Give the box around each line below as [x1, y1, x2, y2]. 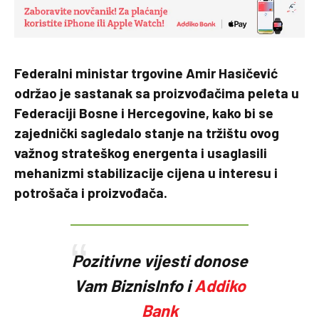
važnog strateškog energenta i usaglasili [14, 145, 267, 162]
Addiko [194, 275, 246, 296]
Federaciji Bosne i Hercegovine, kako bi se [14, 105, 273, 122]
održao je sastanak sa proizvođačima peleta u [14, 85, 299, 102]
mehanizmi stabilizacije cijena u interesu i [14, 164, 278, 182]
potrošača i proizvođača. [14, 184, 167, 202]
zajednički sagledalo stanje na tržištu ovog [14, 125, 279, 142]
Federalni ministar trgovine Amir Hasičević [14, 65, 278, 82]
